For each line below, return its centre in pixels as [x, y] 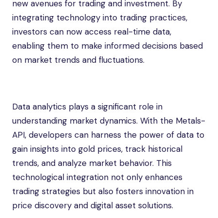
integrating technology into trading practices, [100, 18]
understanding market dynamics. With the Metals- [109, 121]
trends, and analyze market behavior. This [92, 163]
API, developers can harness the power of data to [108, 135]
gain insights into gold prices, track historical [97, 149]
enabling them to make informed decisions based [108, 46]
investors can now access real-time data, [92, 32]
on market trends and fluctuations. [78, 60]
